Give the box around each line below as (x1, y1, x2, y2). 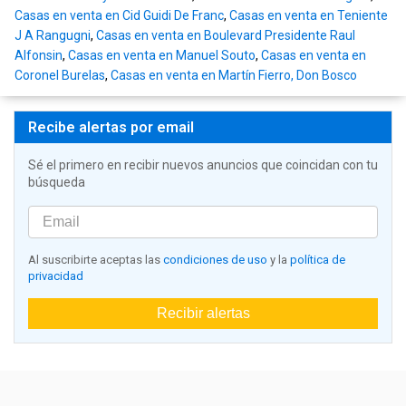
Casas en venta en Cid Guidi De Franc (14, 8, 224, 24)
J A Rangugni (14, 28, 91, 43)
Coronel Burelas (14, 68, 105, 83)
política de (290, 253, 345, 267)
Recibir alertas (156, 305, 250, 322)
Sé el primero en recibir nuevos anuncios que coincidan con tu (28, 158, 378, 173)
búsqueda (28, 175, 85, 190)
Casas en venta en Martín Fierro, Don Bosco (111, 68, 357, 83)
